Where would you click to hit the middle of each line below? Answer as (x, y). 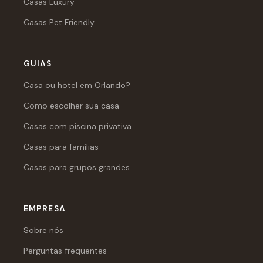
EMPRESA (45, 208)
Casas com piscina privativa (77, 126)
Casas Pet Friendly (59, 22)
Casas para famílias (61, 146)
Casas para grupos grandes (77, 167)
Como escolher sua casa (71, 105)
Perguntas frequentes (65, 250)
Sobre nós (43, 230)
